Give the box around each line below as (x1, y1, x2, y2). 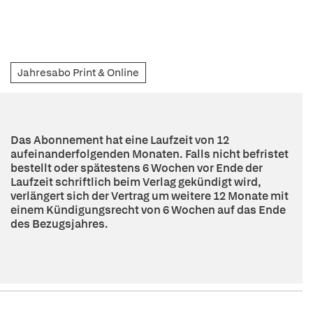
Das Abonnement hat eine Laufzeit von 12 (10, 133, 229, 148)
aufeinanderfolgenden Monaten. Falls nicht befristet (10, 147, 289, 162)
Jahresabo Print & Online (17, 66, 139, 80)
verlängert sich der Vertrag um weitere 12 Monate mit (10, 189, 289, 204)
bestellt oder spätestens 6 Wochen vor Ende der (10, 161, 263, 176)
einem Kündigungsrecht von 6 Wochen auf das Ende (10, 203, 286, 218)
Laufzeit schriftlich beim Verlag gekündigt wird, (10, 175, 261, 190)
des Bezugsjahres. (10, 217, 108, 232)
